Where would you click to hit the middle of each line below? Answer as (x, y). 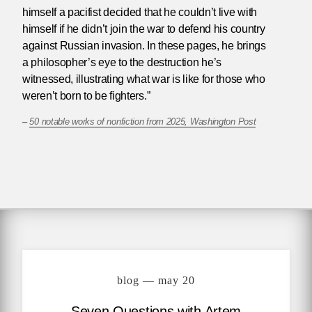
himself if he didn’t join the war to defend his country (144, 29)
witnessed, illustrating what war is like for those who (144, 79)
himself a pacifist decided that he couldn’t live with (140, 13)
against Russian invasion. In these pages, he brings (144, 46)
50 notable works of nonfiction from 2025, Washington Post (143, 122)
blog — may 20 (156, 281)
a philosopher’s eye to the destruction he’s (122, 63)
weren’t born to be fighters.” (86, 96)
